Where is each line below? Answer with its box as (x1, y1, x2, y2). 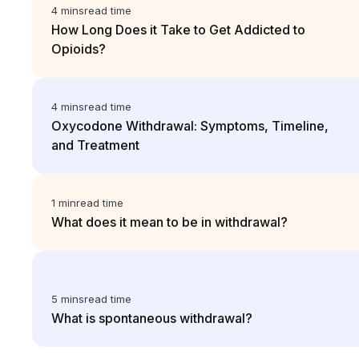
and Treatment (51, 137, 139, 153)
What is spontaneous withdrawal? (51, 310, 252, 326)
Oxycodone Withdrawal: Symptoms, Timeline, (51, 118, 329, 134)
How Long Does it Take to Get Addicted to (51, 22, 305, 38)
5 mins (51, 292, 84, 305)
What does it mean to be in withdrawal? (51, 214, 288, 230)
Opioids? (51, 41, 106, 57)
